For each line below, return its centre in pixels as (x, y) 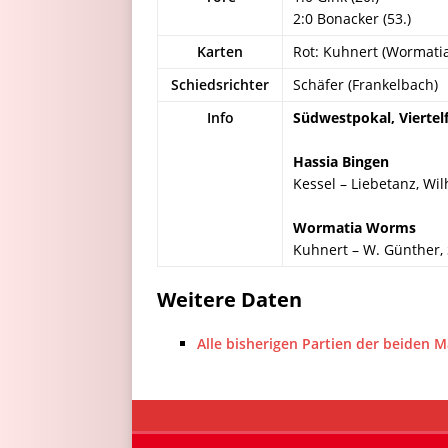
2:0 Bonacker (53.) (352, 18)
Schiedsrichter (220, 84)
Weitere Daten (229, 299)
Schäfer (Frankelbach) (365, 84)
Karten (220, 51)
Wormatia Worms (354, 227)
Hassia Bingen (341, 161)
